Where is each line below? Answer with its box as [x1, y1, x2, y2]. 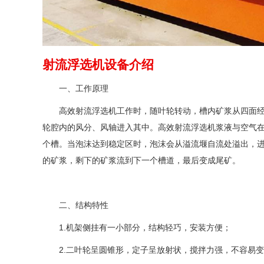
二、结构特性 [59, 200, 108, 210]
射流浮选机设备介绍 [42, 57, 154, 71]
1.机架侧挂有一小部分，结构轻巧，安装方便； [59, 222, 231, 232]
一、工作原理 [59, 83, 108, 93]
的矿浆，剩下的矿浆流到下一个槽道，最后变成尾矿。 [42, 155, 240, 165]
